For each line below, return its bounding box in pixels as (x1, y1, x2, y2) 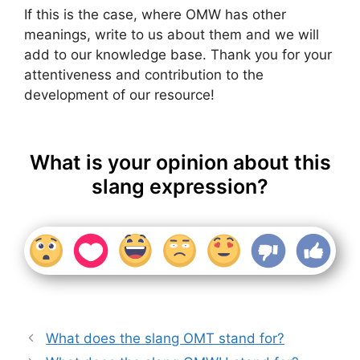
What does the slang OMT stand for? (46, 329, 285, 346)
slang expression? (92, 174, 268, 198)
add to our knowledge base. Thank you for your (24, 47, 332, 63)
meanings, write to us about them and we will (24, 27, 319, 43)
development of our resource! (24, 87, 215, 104)
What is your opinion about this (29, 149, 331, 174)
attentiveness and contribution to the (24, 67, 264, 84)
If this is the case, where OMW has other (24, 6, 286, 23)
